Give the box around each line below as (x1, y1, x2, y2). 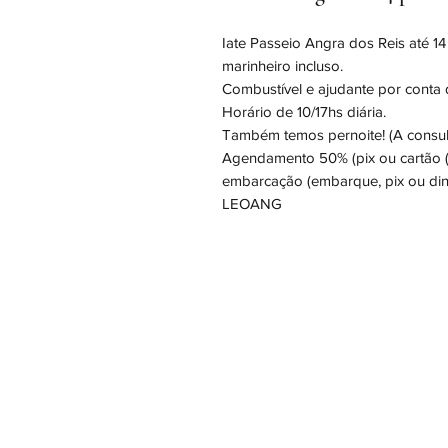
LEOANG (222, 194, 282, 212)
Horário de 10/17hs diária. (222, 102, 386, 120)
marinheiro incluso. (222, 56, 343, 74)
